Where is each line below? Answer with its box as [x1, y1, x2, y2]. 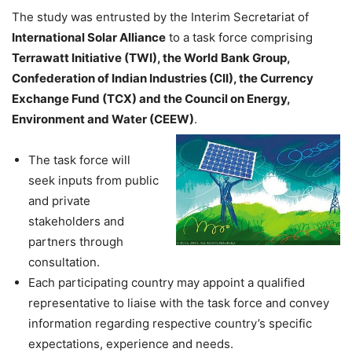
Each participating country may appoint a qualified [28, 275, 305, 291]
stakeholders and [28, 214, 124, 229]
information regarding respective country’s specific [28, 316, 312, 332]
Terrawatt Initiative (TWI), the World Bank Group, [12, 50, 290, 66]
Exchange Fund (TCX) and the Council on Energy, [12, 91, 290, 107]
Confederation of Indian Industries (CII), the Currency [12, 71, 313, 86]
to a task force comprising [166, 30, 313, 46]
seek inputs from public [28, 173, 159, 189]
